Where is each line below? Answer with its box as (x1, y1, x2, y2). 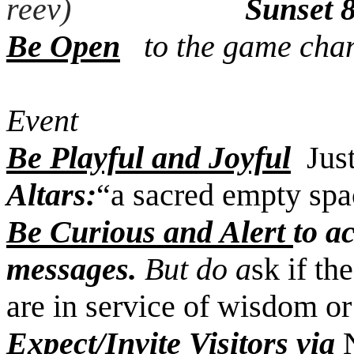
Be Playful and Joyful (6, 140, 291, 175)
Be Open (6, 28, 120, 64)
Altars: (6, 177, 96, 213)
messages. (6, 251, 145, 287)
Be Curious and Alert (6, 214, 293, 250)
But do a (145, 251, 251, 287)
